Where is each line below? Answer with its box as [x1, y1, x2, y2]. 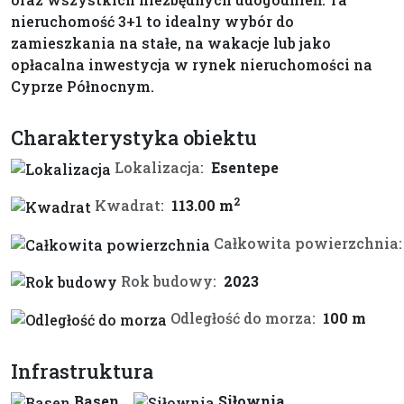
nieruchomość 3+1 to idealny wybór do [11, 12, 294, 32]
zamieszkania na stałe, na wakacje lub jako [11, 33, 331, 53]
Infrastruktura [11, 358, 153, 385]
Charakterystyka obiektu [11, 124, 257, 151]
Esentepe [211, 158, 279, 178]
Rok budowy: [121, 271, 216, 290]
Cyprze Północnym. [11, 77, 154, 96]
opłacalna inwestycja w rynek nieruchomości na [11, 55, 372, 75]
